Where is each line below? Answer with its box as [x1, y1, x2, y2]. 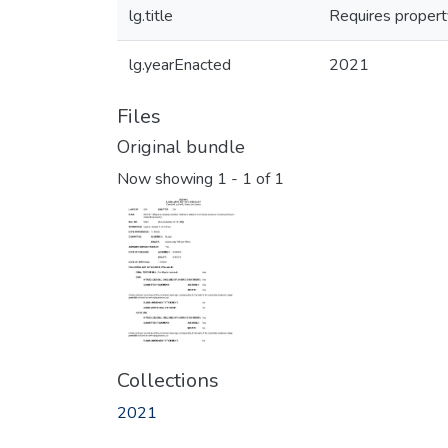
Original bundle [117, 135, 245, 159]
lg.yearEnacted [129, 54, 231, 76]
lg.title [129, 5, 173, 27]
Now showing [117, 168, 217, 191]
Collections [117, 366, 219, 394]
